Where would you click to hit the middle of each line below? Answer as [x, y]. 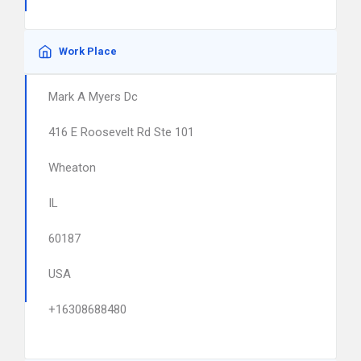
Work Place [88, 51]
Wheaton [72, 168]
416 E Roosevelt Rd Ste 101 [121, 132]
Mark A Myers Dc [93, 97]
